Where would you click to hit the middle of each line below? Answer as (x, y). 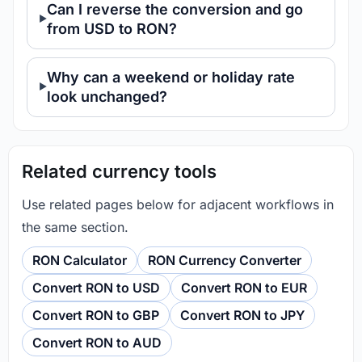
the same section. (75, 227)
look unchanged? (107, 96)
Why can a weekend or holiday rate (171, 77)
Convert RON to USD (96, 287)
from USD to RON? (112, 28)
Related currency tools (119, 171)
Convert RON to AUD (97, 342)
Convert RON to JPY (242, 315)
